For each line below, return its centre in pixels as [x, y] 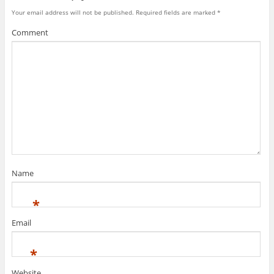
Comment [30, 33]
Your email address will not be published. [72, 12]
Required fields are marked [175, 12]
